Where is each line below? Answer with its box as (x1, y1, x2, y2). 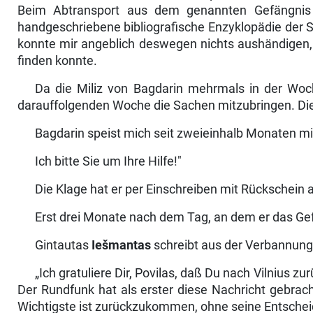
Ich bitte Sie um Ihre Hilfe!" (34, 154, 182, 169)
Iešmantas (88, 238, 151, 253)
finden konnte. (17, 54, 97, 68)
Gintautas (34, 238, 89, 253)
